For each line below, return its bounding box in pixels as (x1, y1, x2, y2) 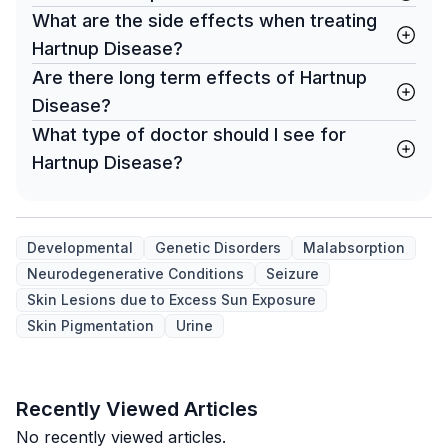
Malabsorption (303, 239, 405, 256)
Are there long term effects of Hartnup (32, 67, 367, 88)
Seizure (266, 265, 319, 282)
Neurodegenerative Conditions (27, 265, 244, 282)
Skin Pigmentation (27, 317, 154, 334)
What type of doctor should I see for (32, 124, 346, 145)
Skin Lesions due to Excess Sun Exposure (27, 291, 316, 308)
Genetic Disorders (155, 239, 281, 256)
